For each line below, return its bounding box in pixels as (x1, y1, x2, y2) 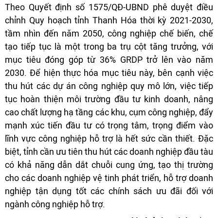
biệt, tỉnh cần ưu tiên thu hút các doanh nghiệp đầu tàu (5, 146, 213, 157)
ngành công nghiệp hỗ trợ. (5, 199, 105, 210)
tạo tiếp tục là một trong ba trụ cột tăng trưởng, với (5, 41, 213, 52)
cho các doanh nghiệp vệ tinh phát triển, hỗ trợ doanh (5, 173, 213, 183)
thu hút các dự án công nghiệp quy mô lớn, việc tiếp (5, 81, 213, 91)
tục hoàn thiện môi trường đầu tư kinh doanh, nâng (5, 94, 213, 105)
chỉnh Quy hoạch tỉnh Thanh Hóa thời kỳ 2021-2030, (5, 15, 213, 26)
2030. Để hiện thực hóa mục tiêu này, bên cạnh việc (5, 68, 213, 78)
